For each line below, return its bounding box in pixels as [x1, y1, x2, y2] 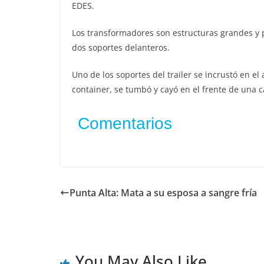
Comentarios [78, 114, 172, 133]
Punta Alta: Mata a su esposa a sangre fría [70, 186, 257, 199]
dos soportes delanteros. [72, 42, 170, 53]
